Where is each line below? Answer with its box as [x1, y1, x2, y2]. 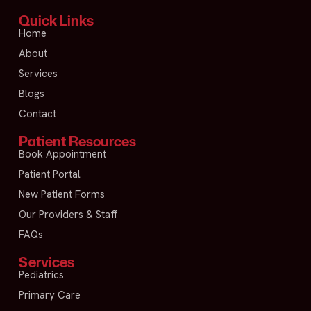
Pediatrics [19, 268, 64, 283]
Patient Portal [19, 167, 81, 182]
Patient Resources [19, 131, 136, 151]
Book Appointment [19, 147, 106, 162]
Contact [19, 107, 56, 121]
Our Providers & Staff [19, 208, 118, 222]
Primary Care [19, 288, 81, 303]
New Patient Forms [19, 187, 105, 202]
